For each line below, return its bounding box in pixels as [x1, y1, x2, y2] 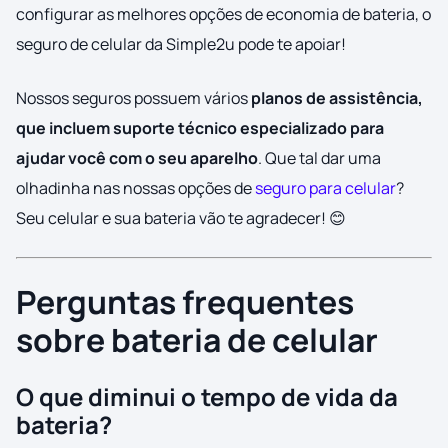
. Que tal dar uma [258, 147, 381, 170]
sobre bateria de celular [16, 318, 378, 363]
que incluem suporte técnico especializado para [16, 117, 384, 140]
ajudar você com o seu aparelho [16, 147, 258, 170]
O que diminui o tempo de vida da [16, 380, 398, 414]
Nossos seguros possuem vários [16, 87, 251, 110]
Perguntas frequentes [16, 280, 354, 325]
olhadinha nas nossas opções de [16, 177, 255, 200]
